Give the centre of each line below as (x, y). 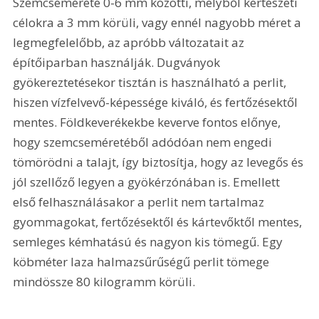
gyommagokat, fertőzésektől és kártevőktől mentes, (159, 222)
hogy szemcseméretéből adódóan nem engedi (144, 142)
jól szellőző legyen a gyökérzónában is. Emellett (148, 182)
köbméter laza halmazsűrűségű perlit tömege (143, 262)
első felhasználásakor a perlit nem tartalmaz (140, 202)
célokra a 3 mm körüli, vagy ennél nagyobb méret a (159, 23)
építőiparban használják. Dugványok (118, 63)
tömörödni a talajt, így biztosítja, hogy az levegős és (160, 162)
